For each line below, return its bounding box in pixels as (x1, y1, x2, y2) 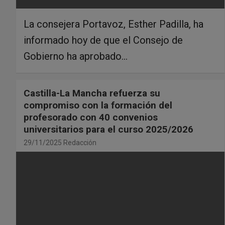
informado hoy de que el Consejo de (24, 34, 183, 47)
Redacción (63, 139, 96, 147)
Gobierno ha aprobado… (24, 50, 128, 63)
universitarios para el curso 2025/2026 (24, 124, 193, 136)
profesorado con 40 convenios (24, 111, 158, 124)
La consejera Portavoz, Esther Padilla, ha (24, 18, 203, 31)
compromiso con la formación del (24, 99, 172, 111)
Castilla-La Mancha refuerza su (24, 87, 160, 99)
